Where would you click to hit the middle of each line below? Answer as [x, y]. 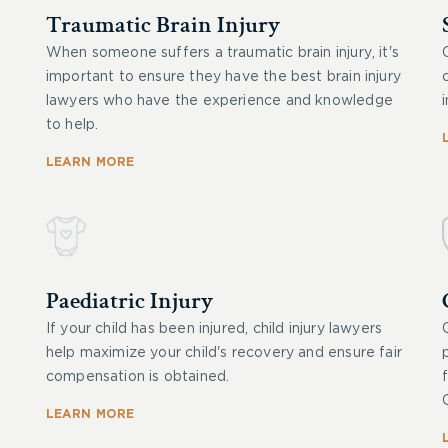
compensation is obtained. [137, 377]
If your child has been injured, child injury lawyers [214, 329]
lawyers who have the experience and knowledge [219, 101]
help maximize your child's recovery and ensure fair [223, 353]
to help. [72, 125]
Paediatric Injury [129, 300]
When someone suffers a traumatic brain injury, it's [222, 53]
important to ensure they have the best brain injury [223, 77]
